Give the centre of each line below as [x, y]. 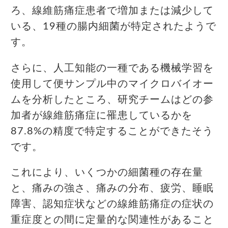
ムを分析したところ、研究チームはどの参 [112, 99]
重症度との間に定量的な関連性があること [112, 220]
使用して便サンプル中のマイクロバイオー [112, 84]
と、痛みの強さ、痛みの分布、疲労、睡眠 [112, 189]
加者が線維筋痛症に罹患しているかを [102, 115]
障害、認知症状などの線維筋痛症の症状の [112, 204]
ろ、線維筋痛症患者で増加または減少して [112, 11]
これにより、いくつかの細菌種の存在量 [107, 173]
